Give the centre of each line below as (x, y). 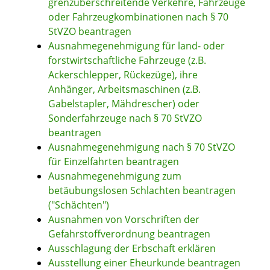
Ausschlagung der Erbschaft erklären (132, 249)
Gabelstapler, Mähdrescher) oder (124, 104)
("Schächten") (79, 205)
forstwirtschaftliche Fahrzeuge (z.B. (127, 61)
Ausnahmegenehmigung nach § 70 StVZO (142, 147)
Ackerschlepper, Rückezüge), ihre (123, 75)
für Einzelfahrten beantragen (114, 162)
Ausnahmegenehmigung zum (115, 176)
